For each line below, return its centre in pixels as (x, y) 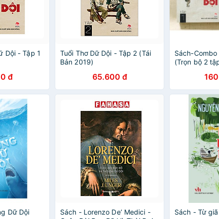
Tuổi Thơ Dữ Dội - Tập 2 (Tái (106, 53)
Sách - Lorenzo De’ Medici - (105, 212)
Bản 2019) (77, 62)
